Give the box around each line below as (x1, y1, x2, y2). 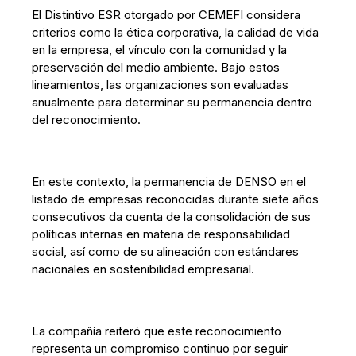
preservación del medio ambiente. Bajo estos (32, 60, 281, 75)
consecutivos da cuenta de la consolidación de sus (32, 209, 311, 224)
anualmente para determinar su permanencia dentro (32, 95, 313, 110)
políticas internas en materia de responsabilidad (32, 226, 291, 242)
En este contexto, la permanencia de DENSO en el (32, 174, 307, 189)
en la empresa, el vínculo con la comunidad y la (32, 42, 288, 57)
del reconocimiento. (32, 112, 141, 127)
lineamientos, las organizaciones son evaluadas (32, 77, 289, 92)
